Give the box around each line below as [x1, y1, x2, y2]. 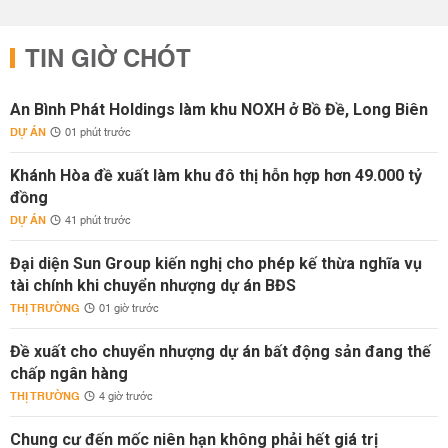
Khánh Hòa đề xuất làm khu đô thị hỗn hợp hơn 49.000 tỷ [10, 166, 422, 185]
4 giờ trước [99, 387, 153, 407]
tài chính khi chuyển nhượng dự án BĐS [10, 276, 296, 295]
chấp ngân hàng [10, 364, 128, 383]
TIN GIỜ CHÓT [25, 38, 191, 82]
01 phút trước [65, 123, 131, 143]
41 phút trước [65, 211, 131, 231]
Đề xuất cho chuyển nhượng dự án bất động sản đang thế [10, 342, 431, 361]
